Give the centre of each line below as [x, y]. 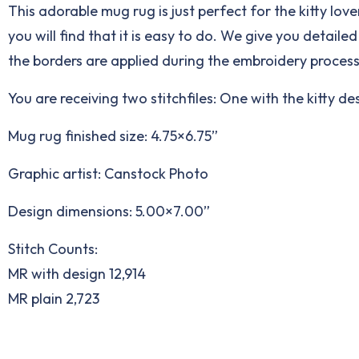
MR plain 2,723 [54, 299]
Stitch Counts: [53, 249]
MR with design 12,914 [77, 274]
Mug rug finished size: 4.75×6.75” [113, 136]
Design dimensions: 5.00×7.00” [109, 212]
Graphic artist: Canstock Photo [108, 174]
